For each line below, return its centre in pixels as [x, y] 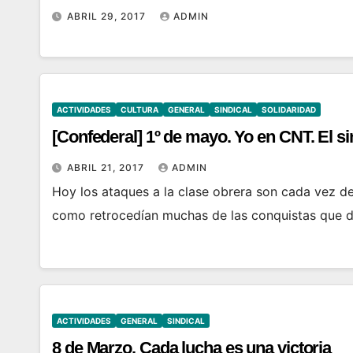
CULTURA [139, 110]
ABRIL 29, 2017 [108, 16]
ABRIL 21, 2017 [107, 167]
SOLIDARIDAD [289, 110]
